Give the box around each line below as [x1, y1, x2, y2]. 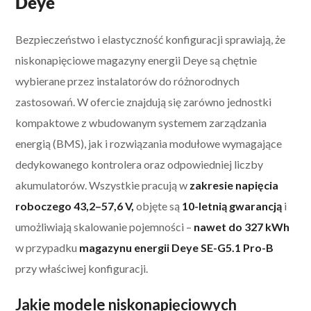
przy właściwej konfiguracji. [15, 261, 149, 275]
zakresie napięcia [190, 178, 279, 192]
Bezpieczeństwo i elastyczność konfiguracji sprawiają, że [15, 32, 286, 46]
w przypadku [15, 240, 80, 254]
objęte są [134, 199, 183, 212]
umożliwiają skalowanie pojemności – [15, 219, 194, 233]
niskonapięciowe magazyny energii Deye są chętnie [15, 53, 258, 67]
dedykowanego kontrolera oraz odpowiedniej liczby [15, 157, 264, 171]
